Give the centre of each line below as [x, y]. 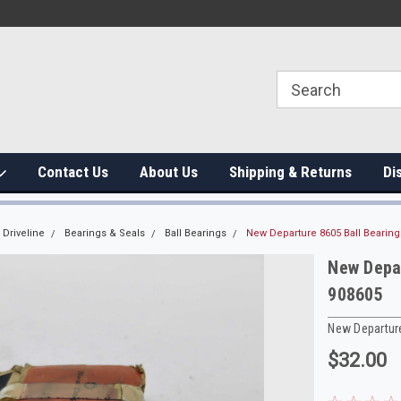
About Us [169, 172]
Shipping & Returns [290, 172]
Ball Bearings [195, 233]
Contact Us [73, 172]
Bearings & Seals [104, 233]
